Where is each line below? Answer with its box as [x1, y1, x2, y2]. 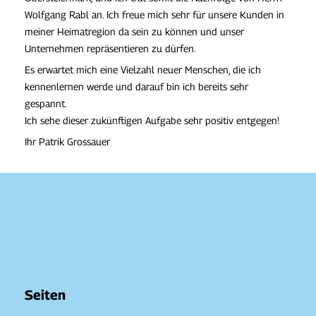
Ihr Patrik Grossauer [25, 135, 110, 148]
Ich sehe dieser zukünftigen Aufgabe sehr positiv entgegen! [25, 114, 279, 127]
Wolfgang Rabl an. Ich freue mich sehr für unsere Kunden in [25, 8, 284, 21]
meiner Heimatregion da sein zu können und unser [25, 25, 244, 38]
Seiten [25, 287, 66, 303]
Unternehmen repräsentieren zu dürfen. [25, 42, 196, 55]
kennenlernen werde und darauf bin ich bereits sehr [25, 80, 248, 93]
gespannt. [25, 97, 67, 110]
